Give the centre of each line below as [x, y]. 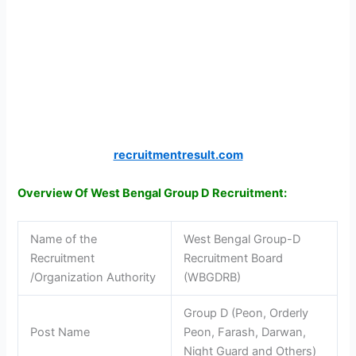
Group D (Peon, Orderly [246, 313]
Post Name [60, 332]
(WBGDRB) [213, 277]
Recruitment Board [234, 258]
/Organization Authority [93, 277]
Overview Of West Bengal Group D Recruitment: [153, 193]
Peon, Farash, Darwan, [245, 332]
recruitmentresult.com [178, 155]
